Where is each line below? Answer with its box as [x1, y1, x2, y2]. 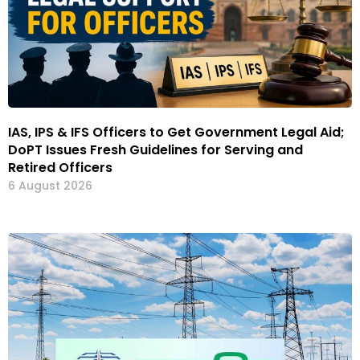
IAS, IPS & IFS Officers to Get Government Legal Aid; [8, 123, 345, 142]
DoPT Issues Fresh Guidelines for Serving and [8, 141, 303, 160]
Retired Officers [8, 158, 112, 178]
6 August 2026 [8, 178, 92, 194]
